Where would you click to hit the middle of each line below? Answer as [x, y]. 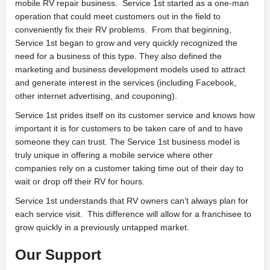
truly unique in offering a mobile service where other [114, 155]
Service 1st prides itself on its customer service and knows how [135, 115]
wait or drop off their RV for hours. [80, 181]
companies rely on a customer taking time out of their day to [129, 168]
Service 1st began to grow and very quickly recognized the [126, 42]
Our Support [58, 254]
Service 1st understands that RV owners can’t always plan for [132, 200]
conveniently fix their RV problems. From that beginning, [123, 29]
